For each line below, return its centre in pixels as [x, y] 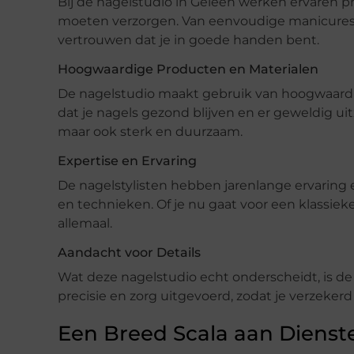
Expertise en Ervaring [127, 160]
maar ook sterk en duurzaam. [150, 131]
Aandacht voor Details [129, 252]
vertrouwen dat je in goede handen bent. [188, 40]
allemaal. [85, 223]
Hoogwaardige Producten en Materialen [188, 69]
